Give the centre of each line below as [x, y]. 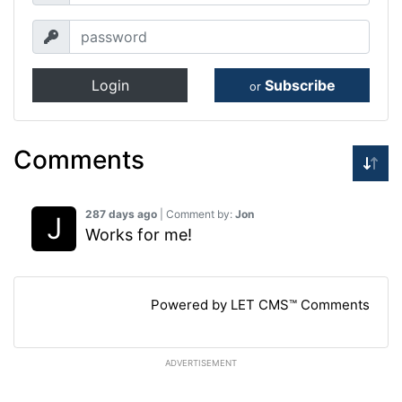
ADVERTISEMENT [201, 363]
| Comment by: [196, 214]
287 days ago [121, 214]
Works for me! [139, 235]
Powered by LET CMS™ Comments [260, 305]
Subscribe [300, 86]
